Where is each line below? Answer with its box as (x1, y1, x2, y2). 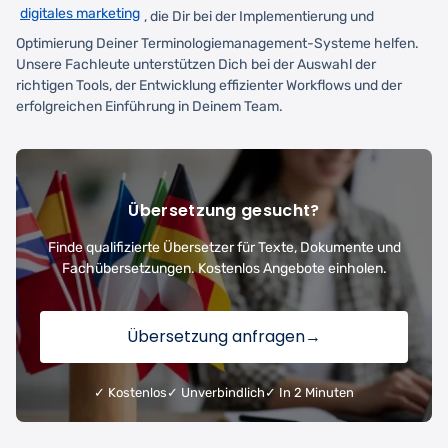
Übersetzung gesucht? (128, 198, 320, 222)
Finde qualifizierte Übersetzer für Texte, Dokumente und (47, 238, 401, 256)
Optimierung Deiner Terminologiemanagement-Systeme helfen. (16, 34, 419, 52)
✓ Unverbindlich (167, 384, 265, 400)
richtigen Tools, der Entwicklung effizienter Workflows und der (16, 76, 402, 94)
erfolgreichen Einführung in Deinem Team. (16, 97, 283, 115)
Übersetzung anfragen (127, 324, 305, 348)
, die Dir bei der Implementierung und (144, 7, 374, 25)
